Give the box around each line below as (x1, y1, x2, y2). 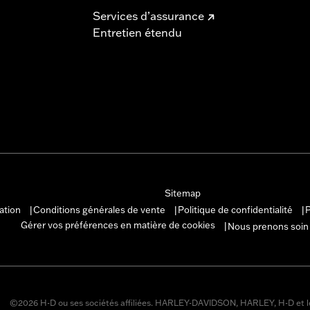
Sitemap (164, 187, 201, 199)
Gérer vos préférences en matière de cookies (20, 219, 215, 231)
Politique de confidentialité (178, 203, 293, 215)
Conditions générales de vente (33, 203, 165, 215)
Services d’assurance (93, 8, 204, 23)
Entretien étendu (93, 25, 182, 39)
